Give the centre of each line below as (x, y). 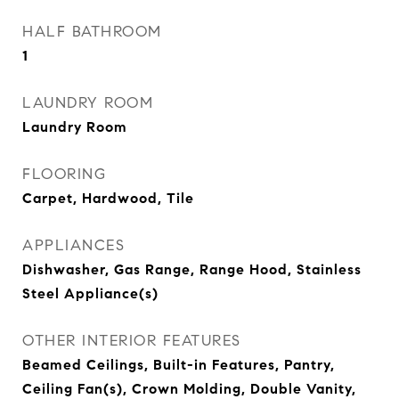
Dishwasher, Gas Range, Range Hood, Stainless (192, 269)
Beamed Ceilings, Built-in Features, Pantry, (179, 365)
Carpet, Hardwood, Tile (108, 198)
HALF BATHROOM (92, 32)
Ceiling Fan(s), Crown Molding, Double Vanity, (189, 389)
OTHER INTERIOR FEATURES (132, 341)
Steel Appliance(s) (90, 293)
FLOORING (64, 174)
